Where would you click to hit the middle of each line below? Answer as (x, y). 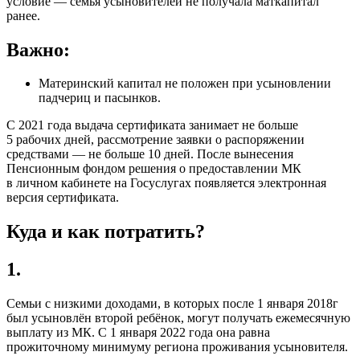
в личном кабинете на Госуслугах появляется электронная (166, 183)
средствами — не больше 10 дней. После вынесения (150, 154)
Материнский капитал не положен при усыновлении (185, 84)
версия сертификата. (63, 198)
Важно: (38, 49)
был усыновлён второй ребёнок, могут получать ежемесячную (178, 318)
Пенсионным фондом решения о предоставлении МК (154, 169)
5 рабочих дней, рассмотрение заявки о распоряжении (155, 140)
